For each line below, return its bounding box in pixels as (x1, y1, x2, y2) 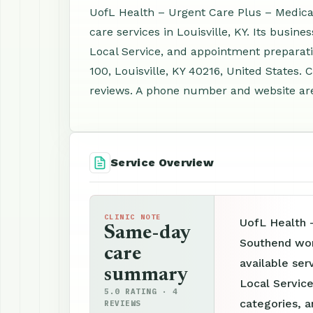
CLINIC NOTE (104, 212, 161, 221)
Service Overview (110, 156, 214, 169)
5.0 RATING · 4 (104, 286, 178, 296)
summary (104, 265, 188, 285)
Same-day (104, 224, 190, 243)
